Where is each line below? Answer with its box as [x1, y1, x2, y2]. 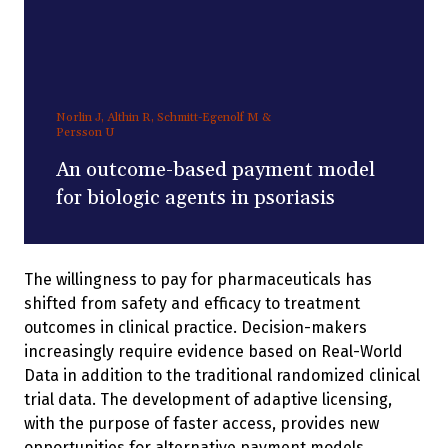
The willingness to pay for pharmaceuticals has [24, 269, 372, 289]
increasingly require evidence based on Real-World [24, 341, 403, 361]
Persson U [56, 124, 115, 140]
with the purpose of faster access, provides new [24, 413, 379, 433]
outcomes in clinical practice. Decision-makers [24, 317, 367, 337]
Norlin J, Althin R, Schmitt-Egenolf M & [56, 109, 271, 125]
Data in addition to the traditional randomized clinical [24, 365, 420, 385]
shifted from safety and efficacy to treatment [24, 293, 360, 313]
